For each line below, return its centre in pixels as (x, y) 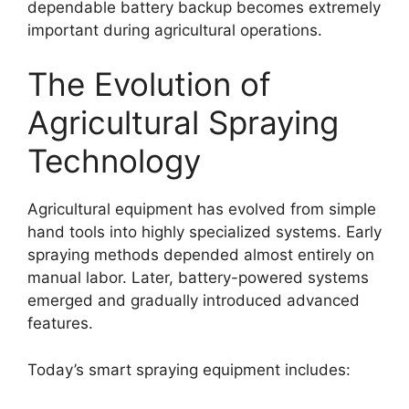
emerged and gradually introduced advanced (194, 301)
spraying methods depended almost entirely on (201, 255)
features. (60, 324)
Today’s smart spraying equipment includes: (189, 369)
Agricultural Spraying (183, 123)
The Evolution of (149, 84)
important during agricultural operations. (175, 30)
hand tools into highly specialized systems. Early (204, 232)
